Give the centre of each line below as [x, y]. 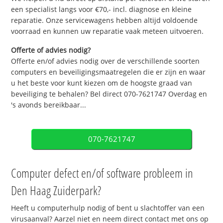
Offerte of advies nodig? [51, 50]
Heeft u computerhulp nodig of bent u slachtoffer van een [108, 208]
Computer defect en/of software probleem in [102, 173]
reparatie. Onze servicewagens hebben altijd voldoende [105, 20]
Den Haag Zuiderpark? [56, 190]
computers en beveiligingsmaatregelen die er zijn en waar [109, 72]
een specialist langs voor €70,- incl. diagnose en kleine [102, 9]
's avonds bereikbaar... [49, 105]
